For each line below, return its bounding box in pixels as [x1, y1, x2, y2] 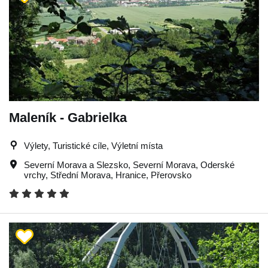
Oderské [200, 159, 234, 170]
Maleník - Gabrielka [9, 109, 127, 125]
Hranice [115, 169, 146, 180]
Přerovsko [151, 169, 191, 180]
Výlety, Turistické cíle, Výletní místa [24, 140, 163, 151]
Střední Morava [50, 169, 111, 180]
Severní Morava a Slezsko [24, 159, 128, 170]
